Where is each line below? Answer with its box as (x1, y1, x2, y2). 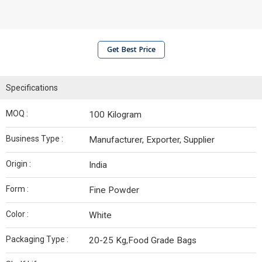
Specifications (6, 83, 58, 92)
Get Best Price (106, 44, 156, 54)
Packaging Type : (6, 235, 68, 244)
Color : (6, 209, 29, 219)
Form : (6, 184, 29, 194)
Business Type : (6, 134, 63, 143)
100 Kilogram (89, 109, 142, 120)
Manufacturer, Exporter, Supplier (89, 135, 215, 145)
